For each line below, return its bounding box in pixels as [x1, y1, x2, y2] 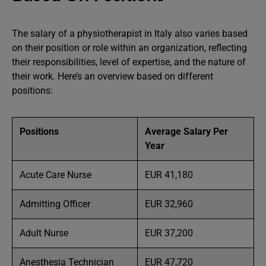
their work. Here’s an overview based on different [12, 71, 213, 82]
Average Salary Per [145, 126, 228, 137]
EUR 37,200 [145, 227, 193, 239]
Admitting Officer [20, 198, 90, 210]
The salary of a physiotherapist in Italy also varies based [12, 28, 248, 39]
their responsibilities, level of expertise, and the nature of [12, 56, 246, 68]
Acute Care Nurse [20, 169, 91, 180]
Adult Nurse [20, 227, 68, 239]
